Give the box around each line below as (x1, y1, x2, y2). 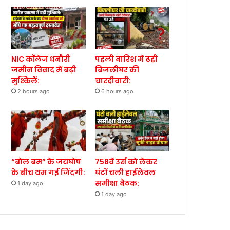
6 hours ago (101, 87, 134, 95)
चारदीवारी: (95, 75, 131, 86)
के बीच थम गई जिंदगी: (11, 167, 86, 178)
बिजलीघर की (95, 64, 140, 75)
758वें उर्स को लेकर (95, 157, 158, 167)
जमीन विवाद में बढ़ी (11, 64, 77, 75)
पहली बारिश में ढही (95, 53, 158, 64)
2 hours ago (17, 87, 50, 95)
